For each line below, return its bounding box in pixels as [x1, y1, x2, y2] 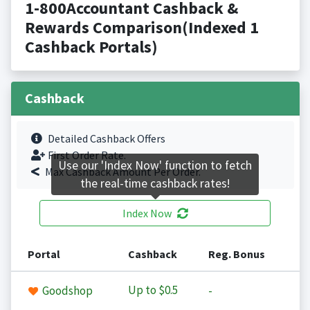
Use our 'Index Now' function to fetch [58, 158, 252, 174]
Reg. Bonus [208, 247, 265, 262]
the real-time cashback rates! [80, 176, 230, 192]
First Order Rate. [47, 148, 126, 163]
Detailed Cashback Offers [47, 131, 165, 146]
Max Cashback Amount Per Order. [44, 165, 201, 179]
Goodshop [39, 283, 93, 299]
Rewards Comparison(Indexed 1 [24, 17, 259, 39]
